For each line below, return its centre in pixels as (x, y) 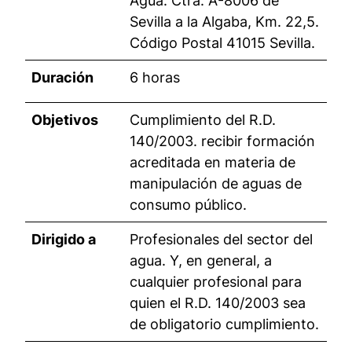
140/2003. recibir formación (222, 141)
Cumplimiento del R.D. (203, 120)
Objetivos (65, 120)
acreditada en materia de (213, 162)
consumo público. (188, 205)
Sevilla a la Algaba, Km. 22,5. (224, 22)
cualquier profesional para (216, 282)
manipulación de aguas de (216, 183)
